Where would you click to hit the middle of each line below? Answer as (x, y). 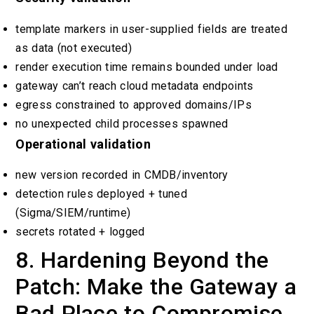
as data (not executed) (74, 48)
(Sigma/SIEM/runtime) (73, 213)
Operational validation (83, 144)
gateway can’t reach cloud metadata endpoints (135, 86)
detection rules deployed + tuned (101, 194)
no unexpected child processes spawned (122, 123)
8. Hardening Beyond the (142, 260)
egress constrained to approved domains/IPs (134, 104)
